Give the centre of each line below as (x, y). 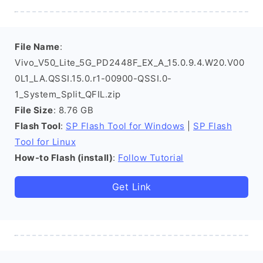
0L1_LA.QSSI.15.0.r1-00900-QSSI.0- (93, 78)
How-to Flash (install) (64, 158)
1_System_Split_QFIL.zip (68, 94)
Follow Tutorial (151, 158)
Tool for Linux (45, 142)
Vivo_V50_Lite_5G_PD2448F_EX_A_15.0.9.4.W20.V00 (129, 63)
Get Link (131, 187)
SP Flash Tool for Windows (125, 126)
